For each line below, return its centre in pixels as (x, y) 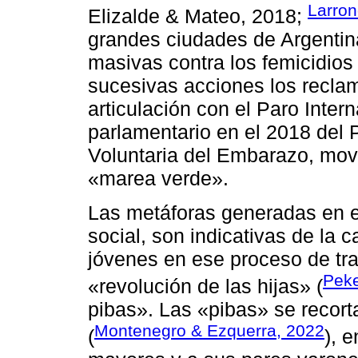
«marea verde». (158, 179)
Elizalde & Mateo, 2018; (198, 16)
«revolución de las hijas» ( (205, 286)
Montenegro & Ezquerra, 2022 (209, 330)
